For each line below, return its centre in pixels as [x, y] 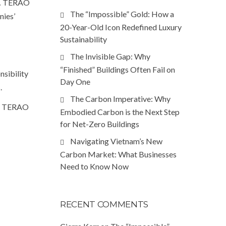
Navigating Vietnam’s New [116, 141]
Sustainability [83, 39]
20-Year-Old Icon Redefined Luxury [121, 27]
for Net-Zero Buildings [100, 124]
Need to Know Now [94, 166]
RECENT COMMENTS [104, 204]
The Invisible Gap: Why [110, 56]
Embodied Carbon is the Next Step [120, 112]
